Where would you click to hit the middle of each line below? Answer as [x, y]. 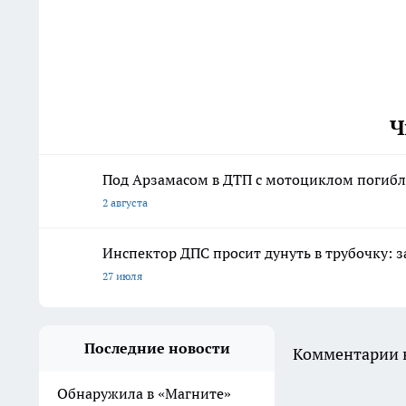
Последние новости [157, 348]
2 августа [125, 202]
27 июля [122, 275]
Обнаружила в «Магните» [144, 393]
